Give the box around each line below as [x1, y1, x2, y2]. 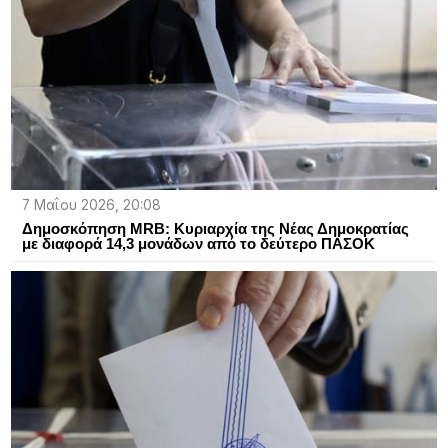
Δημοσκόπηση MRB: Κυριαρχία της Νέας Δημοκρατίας [21, 219, 409, 237]
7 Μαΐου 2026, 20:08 [21, 196, 161, 213]
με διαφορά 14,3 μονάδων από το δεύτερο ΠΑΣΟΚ [21, 234, 375, 252]
